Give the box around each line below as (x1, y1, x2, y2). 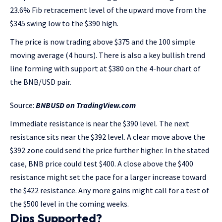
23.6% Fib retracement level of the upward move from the (10, 5, 206, 15)
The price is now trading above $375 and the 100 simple (10, 37, 195, 47)
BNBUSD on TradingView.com (36, 100, 136, 110)
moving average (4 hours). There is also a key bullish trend (10, 50, 205, 60)
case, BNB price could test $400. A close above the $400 (10, 159, 193, 168)
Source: (10, 100, 36, 110)
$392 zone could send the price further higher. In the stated (10, 145, 209, 155)
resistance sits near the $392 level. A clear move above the (10, 132, 205, 142)
